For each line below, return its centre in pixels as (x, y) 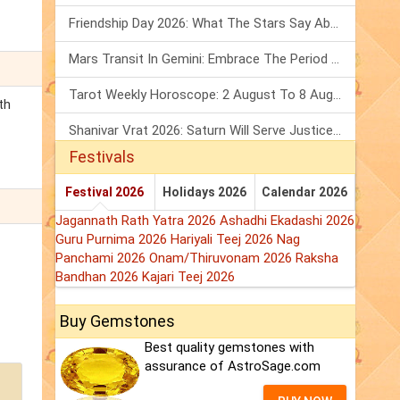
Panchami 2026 (102, 258)
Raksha (317, 258)
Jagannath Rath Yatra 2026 (137, 221)
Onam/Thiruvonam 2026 (222, 258)
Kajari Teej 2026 (188, 277)
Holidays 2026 (205, 192)
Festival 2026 (105, 192)
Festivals (102, 157)
